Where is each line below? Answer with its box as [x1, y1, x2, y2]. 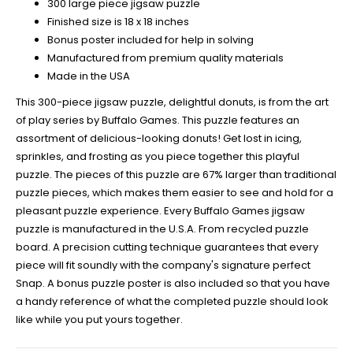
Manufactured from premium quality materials [47, 50, 284, 65]
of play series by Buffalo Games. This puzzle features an [16, 112, 299, 128]
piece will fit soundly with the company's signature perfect [16, 257, 310, 273]
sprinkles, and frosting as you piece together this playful [16, 148, 299, 164]
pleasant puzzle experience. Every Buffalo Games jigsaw [16, 203, 305, 218]
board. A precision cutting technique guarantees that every [16, 239, 318, 255]
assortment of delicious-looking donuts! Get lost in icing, [16, 130, 302, 146]
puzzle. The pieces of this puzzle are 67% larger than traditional [16, 166, 336, 182]
